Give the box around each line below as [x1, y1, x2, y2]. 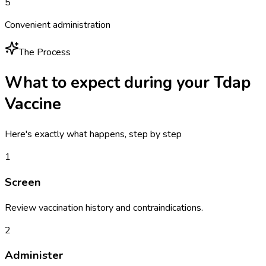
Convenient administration [5, 18, 110, 31]
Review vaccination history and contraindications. [5, 201, 203, 214]
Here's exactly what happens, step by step [5, 128, 182, 141]
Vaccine [5, 93, 61, 115]
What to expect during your [5, 71, 214, 93]
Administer [5, 248, 63, 264]
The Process [19, 45, 71, 59]
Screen [5, 174, 41, 190]
